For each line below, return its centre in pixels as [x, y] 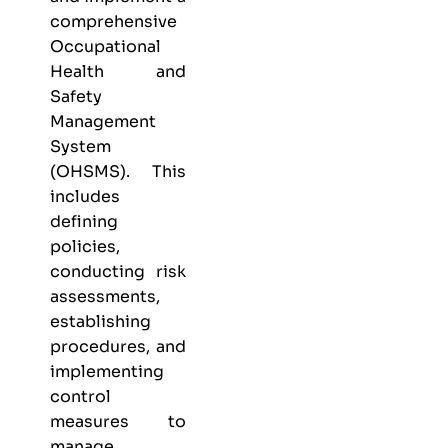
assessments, [105, 296]
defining [84, 221]
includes [85, 196]
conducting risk [118, 271]
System [80, 146]
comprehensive [113, 21]
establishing [100, 321]
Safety [76, 96]
